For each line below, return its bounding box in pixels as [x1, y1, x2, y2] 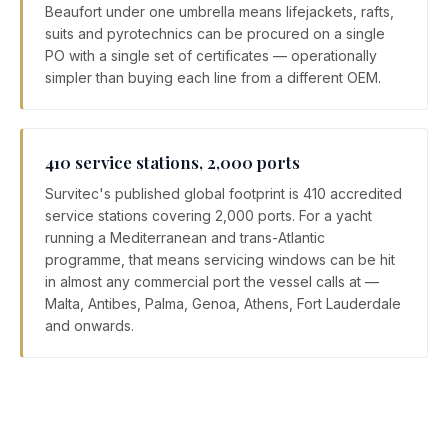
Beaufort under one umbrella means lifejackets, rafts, [45, 3, 394, 21]
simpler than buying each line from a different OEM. [45, 69, 381, 87]
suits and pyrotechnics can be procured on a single [45, 25, 385, 43]
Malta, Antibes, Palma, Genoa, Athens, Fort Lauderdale [45, 295, 401, 313]
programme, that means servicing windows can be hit [45, 251, 395, 269]
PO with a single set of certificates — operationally [45, 47, 377, 65]
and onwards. [45, 317, 134, 335]
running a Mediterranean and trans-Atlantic [45, 229, 325, 247]
